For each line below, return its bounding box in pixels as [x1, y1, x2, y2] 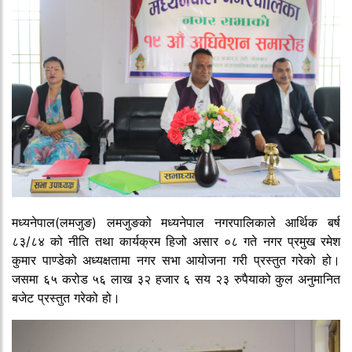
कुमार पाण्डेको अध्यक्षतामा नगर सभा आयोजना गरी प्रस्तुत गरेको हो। [12, 252, 340, 269]
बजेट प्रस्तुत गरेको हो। [12, 290, 120, 306]
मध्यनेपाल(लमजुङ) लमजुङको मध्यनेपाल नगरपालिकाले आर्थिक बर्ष [12, 214, 340, 231]
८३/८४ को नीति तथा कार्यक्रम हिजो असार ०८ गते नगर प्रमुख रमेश [12, 233, 340, 250]
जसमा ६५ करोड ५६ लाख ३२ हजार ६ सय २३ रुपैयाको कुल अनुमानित [12, 271, 340, 288]
